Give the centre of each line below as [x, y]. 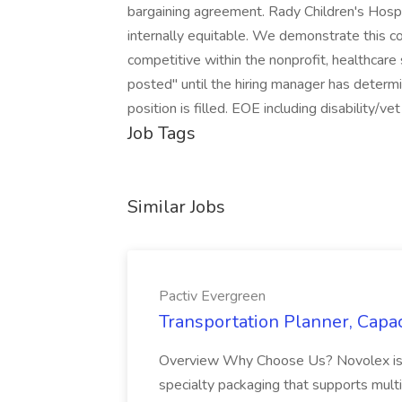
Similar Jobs [176, 207]
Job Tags [162, 133]
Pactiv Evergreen [212, 296]
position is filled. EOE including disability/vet [264, 109]
